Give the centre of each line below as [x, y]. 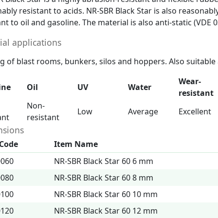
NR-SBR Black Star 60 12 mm [106, 211]
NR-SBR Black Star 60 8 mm [104, 178]
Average [143, 111]
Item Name [76, 144]
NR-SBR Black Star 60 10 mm [106, 194]
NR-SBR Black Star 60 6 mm [104, 161]
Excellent [195, 111]
